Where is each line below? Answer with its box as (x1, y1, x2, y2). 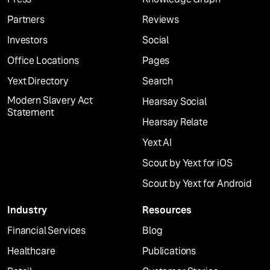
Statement (7, 106, 54, 119)
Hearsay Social (142, 95, 207, 108)
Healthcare (7, 245, 55, 258)
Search (142, 75, 174, 88)
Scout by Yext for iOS (142, 157, 233, 170)
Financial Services (7, 224, 86, 237)
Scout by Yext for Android (142, 177, 252, 190)
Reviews (142, 13, 179, 27)
